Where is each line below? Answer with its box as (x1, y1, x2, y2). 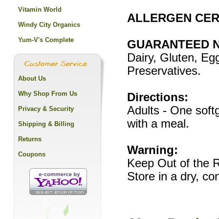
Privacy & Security (18, 105, 74, 112)
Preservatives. (127, 65, 201, 77)
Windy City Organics (18, 21, 80, 28)
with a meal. (127, 117, 189, 130)
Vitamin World (18, 6, 62, 13)
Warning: (127, 144, 178, 156)
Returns (18, 135, 42, 143)
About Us (18, 75, 46, 82)
